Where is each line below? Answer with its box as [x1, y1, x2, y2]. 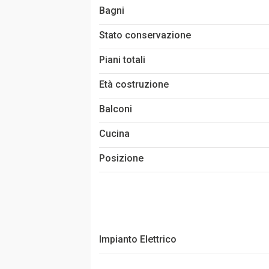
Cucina [98, 127, 130, 139]
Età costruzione [98, 78, 169, 90]
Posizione [98, 152, 144, 164]
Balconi [98, 103, 132, 115]
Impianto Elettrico [98, 233, 177, 245]
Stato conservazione [98, 29, 191, 41]
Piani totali [98, 53, 145, 65]
